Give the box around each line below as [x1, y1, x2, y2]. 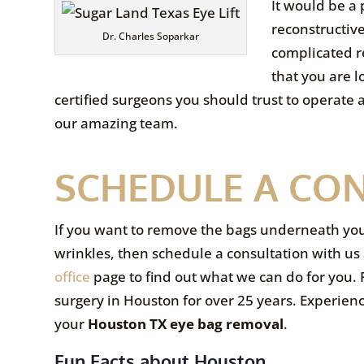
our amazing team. [54, 113, 179, 132]
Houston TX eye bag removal [88, 314, 284, 333]
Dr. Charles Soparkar [102, 28, 200, 43]
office [54, 266, 91, 286]
